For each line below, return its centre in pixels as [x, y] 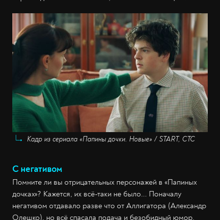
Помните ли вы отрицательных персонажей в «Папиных [105, 182]
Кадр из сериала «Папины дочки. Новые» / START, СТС [111, 139]
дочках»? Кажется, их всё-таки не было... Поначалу [97, 194]
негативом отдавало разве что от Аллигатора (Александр [109, 206]
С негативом [37, 169]
